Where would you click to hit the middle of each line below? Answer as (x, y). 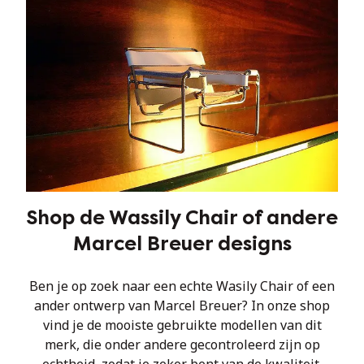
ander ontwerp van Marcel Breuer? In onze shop (182, 305)
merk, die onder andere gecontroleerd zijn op (182, 344)
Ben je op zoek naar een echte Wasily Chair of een (182, 286)
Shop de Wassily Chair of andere (182, 218)
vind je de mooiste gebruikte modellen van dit (182, 325)
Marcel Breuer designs (182, 244)
